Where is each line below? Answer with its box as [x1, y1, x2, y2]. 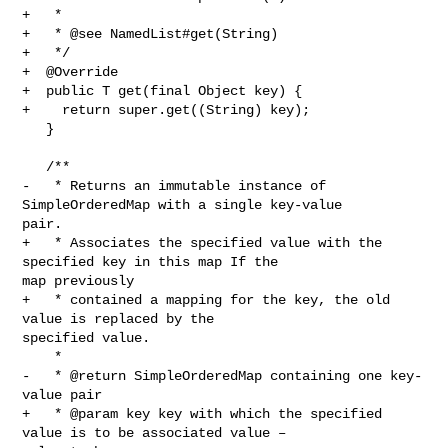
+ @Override [22, 63, 119, 80]
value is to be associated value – [22, 424, 295, 441]
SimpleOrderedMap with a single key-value [22, 196, 351, 213]
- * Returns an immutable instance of [22, 177, 327, 194]
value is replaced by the [22, 310, 223, 327]
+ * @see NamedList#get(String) [22, 25, 279, 42]
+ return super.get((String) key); [22, 101, 311, 118]
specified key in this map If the [22, 253, 287, 270]
